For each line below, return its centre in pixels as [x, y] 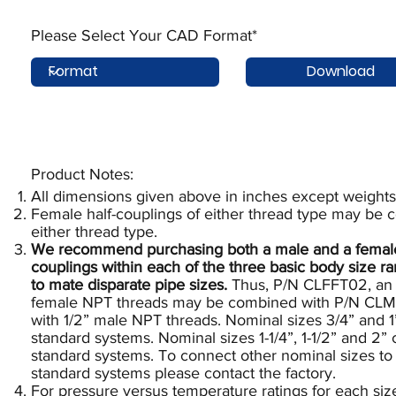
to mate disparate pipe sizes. [129, 285]
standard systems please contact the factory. [183, 373]
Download [340, 72]
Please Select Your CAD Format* [144, 35]
